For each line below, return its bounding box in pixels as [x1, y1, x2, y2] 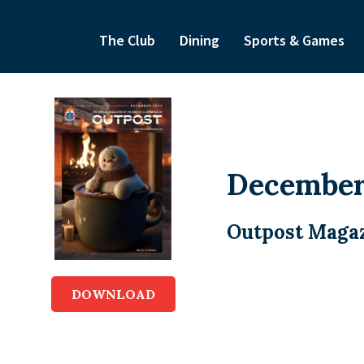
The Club [98, 31, 155, 50]
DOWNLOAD [71, 285, 155, 302]
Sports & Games [243, 31, 344, 50]
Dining [179, 31, 219, 50]
